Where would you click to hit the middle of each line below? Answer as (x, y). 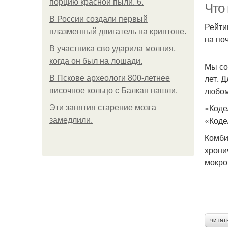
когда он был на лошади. (96, 61)
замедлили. (71, 120)
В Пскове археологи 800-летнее (110, 78)
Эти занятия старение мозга (103, 108)
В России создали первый (98, 19)
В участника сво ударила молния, (112, 49)
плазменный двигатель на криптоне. (118, 31)
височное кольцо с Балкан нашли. (113, 90)
